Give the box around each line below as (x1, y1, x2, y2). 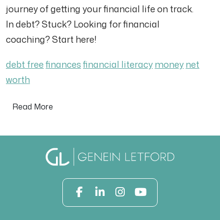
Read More (12, 101, 53, 112)
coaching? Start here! (6, 33, 97, 46)
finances (46, 58, 81, 71)
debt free (6, 58, 44, 71)
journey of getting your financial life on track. (6, 2, 197, 15)
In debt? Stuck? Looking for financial (6, 18, 160, 30)
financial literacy (83, 58, 153, 71)
